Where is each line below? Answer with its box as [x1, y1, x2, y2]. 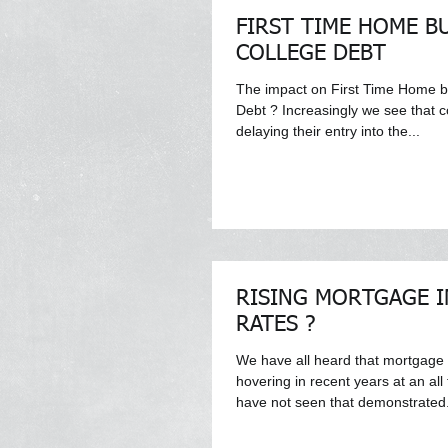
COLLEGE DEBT [236, 42, 386, 65]
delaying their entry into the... [236, 122, 420, 139]
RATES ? [236, 314, 315, 336]
